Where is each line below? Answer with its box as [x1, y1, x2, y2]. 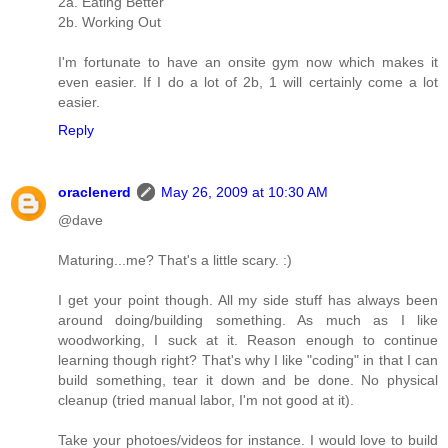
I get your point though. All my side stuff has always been [58, 291, 438, 308]
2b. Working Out [58, 13, 161, 30]
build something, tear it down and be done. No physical [58, 371, 438, 388]
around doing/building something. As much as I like [58, 311, 438, 328]
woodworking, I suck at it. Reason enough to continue [58, 331, 438, 348]
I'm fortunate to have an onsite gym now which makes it [58, 53, 438, 70]
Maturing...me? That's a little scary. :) [58, 251, 292, 268]
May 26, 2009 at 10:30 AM [161, 183, 328, 200]
